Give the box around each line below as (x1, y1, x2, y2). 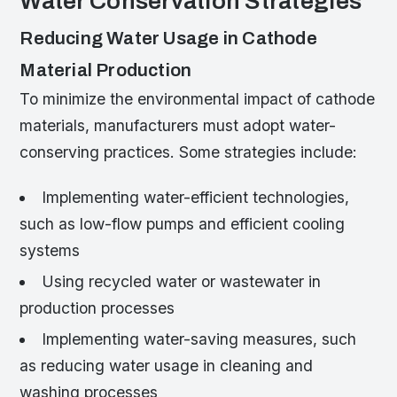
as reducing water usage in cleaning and (19, 356, 314, 376)
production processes (19, 299, 175, 318)
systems (19, 240, 81, 260)
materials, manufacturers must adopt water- (19, 115, 337, 135)
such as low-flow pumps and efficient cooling (19, 214, 346, 233)
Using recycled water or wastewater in (41, 272, 321, 292)
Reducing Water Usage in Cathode (19, 27, 317, 48)
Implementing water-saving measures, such (41, 330, 356, 349)
